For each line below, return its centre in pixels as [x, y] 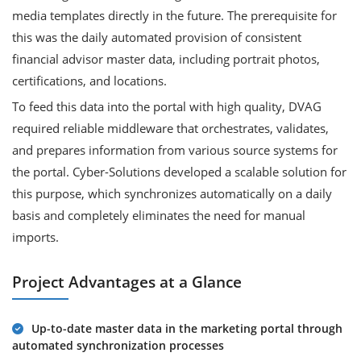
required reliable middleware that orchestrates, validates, [170, 128]
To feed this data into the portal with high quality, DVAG [167, 106]
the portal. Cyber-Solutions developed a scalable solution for [179, 172]
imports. [35, 237]
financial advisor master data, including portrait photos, [166, 59]
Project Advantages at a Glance [127, 282]
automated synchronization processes [118, 345]
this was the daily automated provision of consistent [157, 37]
